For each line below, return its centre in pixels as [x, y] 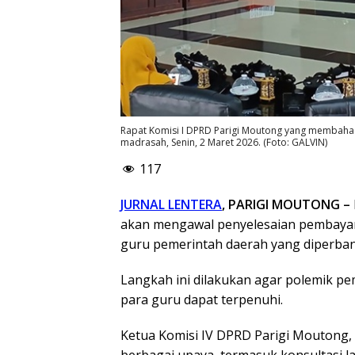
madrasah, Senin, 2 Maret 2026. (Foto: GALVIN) [224, 142]
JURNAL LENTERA [171, 204]
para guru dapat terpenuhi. [202, 299]
